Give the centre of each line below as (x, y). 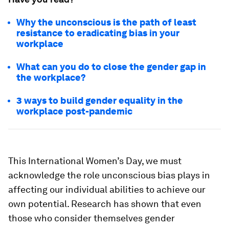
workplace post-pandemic (74, 111)
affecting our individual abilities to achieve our (107, 189)
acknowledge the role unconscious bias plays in (109, 175)
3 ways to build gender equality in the (100, 100)
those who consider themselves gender (91, 218)
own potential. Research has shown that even (105, 204)
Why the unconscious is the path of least (106, 22)
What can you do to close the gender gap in (111, 67)
